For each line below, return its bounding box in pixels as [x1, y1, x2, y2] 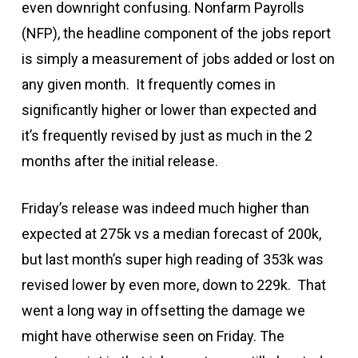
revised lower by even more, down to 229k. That [21, 276, 326, 293]
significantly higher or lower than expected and [21, 101, 316, 118]
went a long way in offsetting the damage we [21, 301, 305, 319]
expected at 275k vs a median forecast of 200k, [21, 225, 321, 242]
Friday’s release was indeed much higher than [21, 199, 309, 217]
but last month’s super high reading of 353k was [21, 250, 324, 268]
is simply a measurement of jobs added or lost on [21, 50, 335, 67]
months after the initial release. [21, 152, 218, 169]
